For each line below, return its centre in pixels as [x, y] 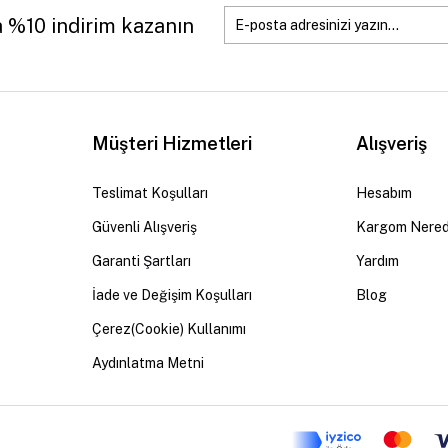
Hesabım [384, 193]
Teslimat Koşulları [149, 193]
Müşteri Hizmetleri [171, 143]
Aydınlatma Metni [147, 363]
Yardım [378, 261]
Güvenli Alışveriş [144, 227]
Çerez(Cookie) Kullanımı [168, 329]
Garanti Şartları [141, 261]
